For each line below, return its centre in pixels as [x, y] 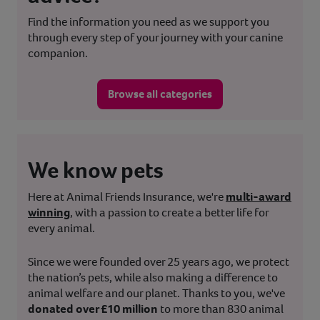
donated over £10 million [93, 309]
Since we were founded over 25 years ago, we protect [159, 261]
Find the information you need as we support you [149, 21]
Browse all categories [160, 94]
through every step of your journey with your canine [155, 37]
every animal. [61, 228]
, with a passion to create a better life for [169, 212]
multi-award [259, 196]
